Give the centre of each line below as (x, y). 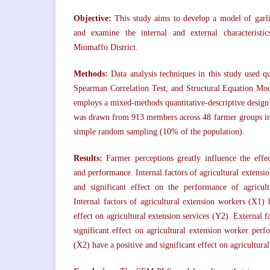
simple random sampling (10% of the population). (159, 132)
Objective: (93, 19)
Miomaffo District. (106, 48)
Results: (88, 159)
